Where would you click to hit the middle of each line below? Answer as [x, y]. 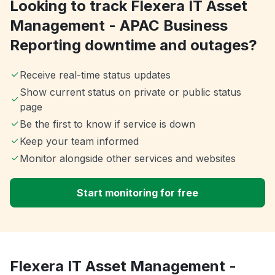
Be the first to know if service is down [107, 124]
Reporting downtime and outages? [134, 45]
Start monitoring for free [137, 193]
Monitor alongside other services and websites [128, 159]
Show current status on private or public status [130, 92]
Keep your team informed [79, 141]
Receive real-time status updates [95, 75]
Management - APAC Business [119, 26]
